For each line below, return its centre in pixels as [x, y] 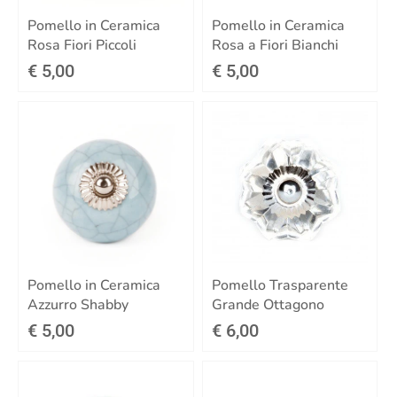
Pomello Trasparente [280, 285]
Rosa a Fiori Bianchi [275, 45]
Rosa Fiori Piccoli [82, 45]
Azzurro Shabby [78, 304]
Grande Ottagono [268, 304]
